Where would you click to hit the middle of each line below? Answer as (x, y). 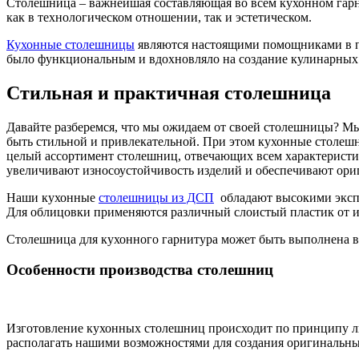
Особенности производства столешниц (140, 270)
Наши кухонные (52, 197)
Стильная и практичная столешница (169, 93)
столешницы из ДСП (156, 197)
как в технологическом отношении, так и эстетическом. (159, 17)
